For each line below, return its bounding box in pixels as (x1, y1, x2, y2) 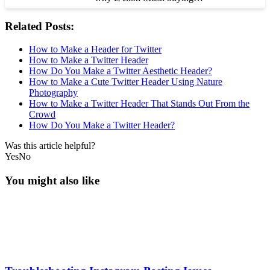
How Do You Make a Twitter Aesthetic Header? (29, 66, 212, 77)
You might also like (5, 174, 99, 187)
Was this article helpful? (5, 140, 95, 151)
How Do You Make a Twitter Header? (29, 120, 175, 131)
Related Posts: (5, 19, 74, 33)
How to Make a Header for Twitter (29, 44, 162, 55)
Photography (29, 87, 78, 98)
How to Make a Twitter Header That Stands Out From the (29, 98, 250, 109)
